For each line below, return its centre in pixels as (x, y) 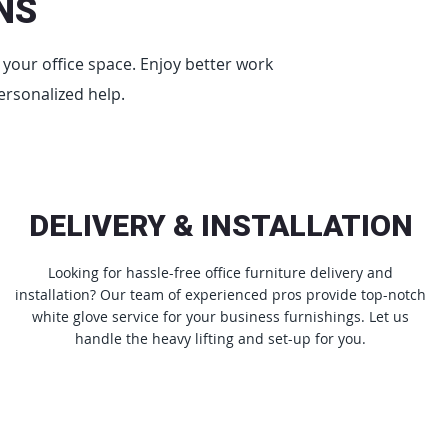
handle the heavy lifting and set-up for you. (221, 338)
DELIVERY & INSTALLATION (220, 225)
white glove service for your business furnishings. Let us (221, 316)
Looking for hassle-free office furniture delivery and (221, 272)
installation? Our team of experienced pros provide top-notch (221, 294)
